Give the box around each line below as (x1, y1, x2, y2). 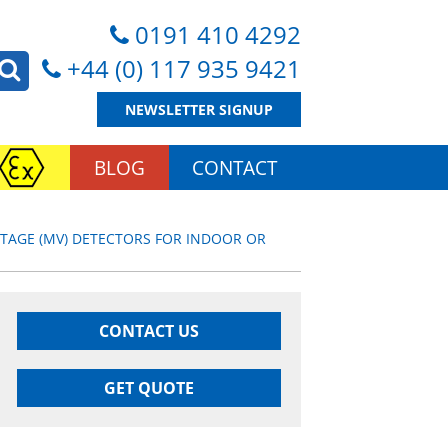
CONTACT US (98, 320, 199, 342)
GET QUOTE (103, 377, 194, 400)
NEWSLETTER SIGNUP (125, 100, 273, 119)
